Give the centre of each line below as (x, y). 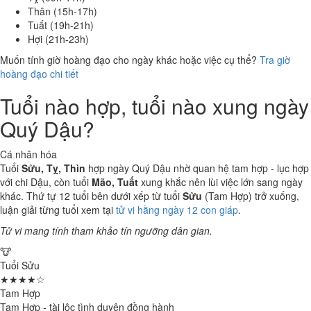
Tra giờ (275, 60)
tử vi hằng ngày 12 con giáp (177, 210)
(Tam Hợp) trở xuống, (251, 196)
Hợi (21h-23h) (58, 39)
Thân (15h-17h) (62, 11)
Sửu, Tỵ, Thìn (53, 168)
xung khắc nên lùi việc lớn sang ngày (220, 182)
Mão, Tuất (115, 182)
